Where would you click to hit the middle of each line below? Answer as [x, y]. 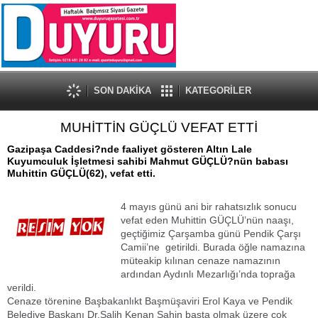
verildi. [22, 287]
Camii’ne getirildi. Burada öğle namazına [213, 247]
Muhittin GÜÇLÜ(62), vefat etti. [81, 173]
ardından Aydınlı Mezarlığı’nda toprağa [208, 274]
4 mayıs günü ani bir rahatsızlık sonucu [209, 207]
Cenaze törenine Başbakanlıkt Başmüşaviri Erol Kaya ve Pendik [150, 301]
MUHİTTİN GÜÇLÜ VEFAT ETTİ [159, 127]
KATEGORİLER [218, 91]
